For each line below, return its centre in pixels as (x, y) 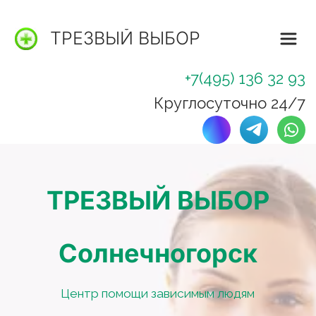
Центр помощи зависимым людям (158, 293)
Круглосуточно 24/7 (230, 103)
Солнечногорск (158, 253)
